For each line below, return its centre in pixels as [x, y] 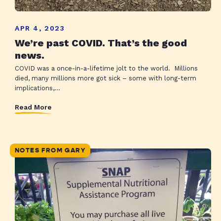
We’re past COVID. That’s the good [101, 43]
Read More [33, 107]
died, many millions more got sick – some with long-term [106, 78]
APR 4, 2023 [40, 28]
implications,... [37, 88]
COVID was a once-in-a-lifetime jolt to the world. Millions [106, 69]
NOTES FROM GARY [50, 151]
